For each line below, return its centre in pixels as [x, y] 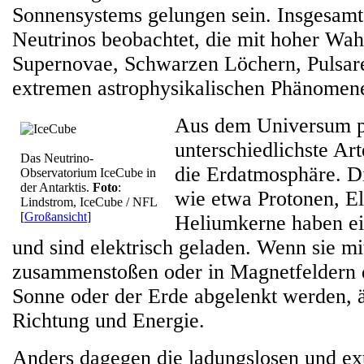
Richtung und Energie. [108, 321]
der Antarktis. [56, 187]
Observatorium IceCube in [88, 173]
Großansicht [56, 217]
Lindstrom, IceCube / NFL [89, 202]
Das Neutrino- [57, 158]
